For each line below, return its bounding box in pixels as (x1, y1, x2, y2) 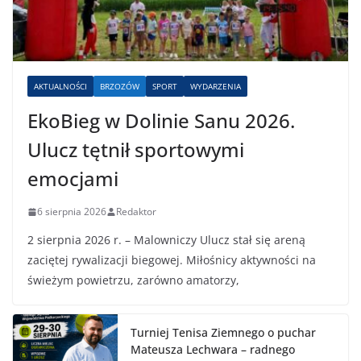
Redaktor (116, 205, 156, 219)
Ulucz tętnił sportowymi (27, 136, 244, 164)
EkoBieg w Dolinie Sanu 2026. (27, 107, 295, 135)
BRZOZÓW (100, 81, 139, 93)
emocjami (27, 165, 118, 193)
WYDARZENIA (190, 81, 241, 93)
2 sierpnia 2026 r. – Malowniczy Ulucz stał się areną (27, 232, 305, 248)
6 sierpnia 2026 (37, 205, 106, 219)
